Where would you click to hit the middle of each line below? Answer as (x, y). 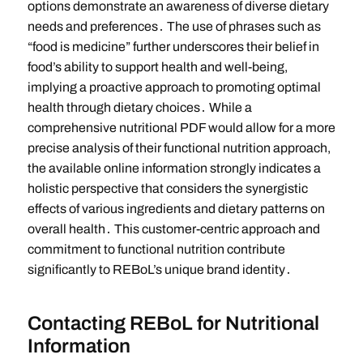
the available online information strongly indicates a (174, 169)
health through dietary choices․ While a (139, 108)
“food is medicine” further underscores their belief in (173, 47)
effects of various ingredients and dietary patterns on (176, 209)
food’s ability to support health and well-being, (157, 67)
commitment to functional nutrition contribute (156, 250)
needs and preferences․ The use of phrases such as (174, 27)
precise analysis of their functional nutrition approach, (179, 148)
